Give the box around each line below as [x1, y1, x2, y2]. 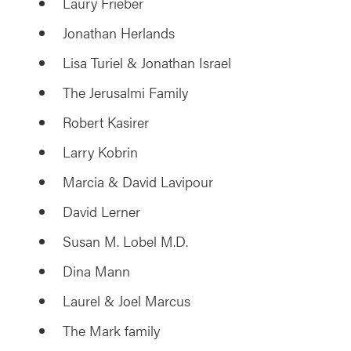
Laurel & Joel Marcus [63, 291, 190, 311]
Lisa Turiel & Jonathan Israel [63, 52, 231, 73]
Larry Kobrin [63, 142, 138, 162]
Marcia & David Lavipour [63, 172, 213, 192]
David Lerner [63, 201, 140, 222]
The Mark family [63, 320, 160, 341]
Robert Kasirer [63, 112, 149, 132]
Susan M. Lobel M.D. [63, 231, 188, 251]
